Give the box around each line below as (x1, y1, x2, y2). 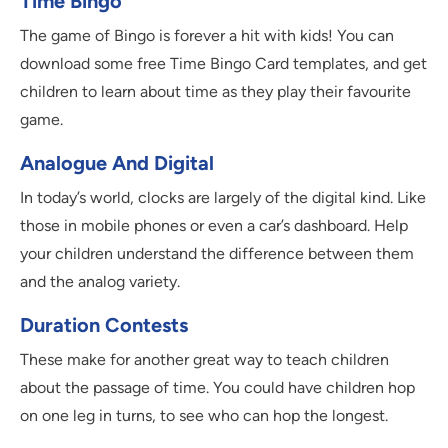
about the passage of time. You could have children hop (20, 378, 415, 398)
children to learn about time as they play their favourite (20, 82, 411, 102)
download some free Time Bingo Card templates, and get (20, 54, 427, 74)
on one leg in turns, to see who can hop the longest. (20, 406, 388, 426)
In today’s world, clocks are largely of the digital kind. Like (20, 188, 426, 208)
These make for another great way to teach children (20, 350, 389, 370)
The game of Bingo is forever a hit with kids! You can (20, 26, 394, 46)
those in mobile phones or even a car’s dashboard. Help (20, 216, 408, 236)
